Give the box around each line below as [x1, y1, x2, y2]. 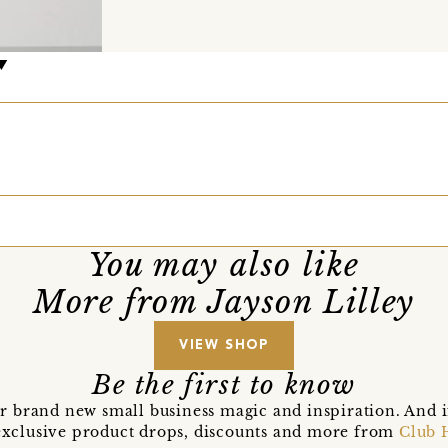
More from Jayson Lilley [33, 283, 415, 322]
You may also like [87, 246, 361, 285]
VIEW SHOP [179, 339, 269, 353]
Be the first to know [92, 369, 356, 402]
